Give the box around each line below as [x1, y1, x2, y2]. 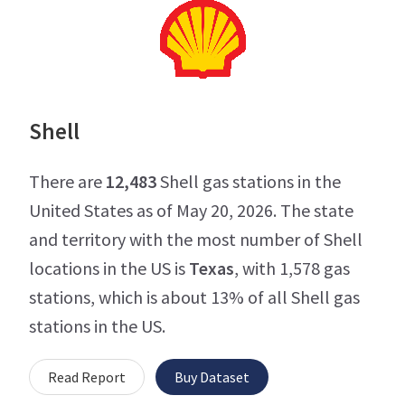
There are [29, 169, 106, 193]
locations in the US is [29, 256, 189, 279]
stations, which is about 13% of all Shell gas [29, 285, 360, 308]
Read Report [48, 367, 126, 386]
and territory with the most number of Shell [29, 227, 363, 250]
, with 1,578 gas [234, 256, 350, 279]
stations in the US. [29, 314, 165, 337]
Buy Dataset [174, 367, 250, 386]
